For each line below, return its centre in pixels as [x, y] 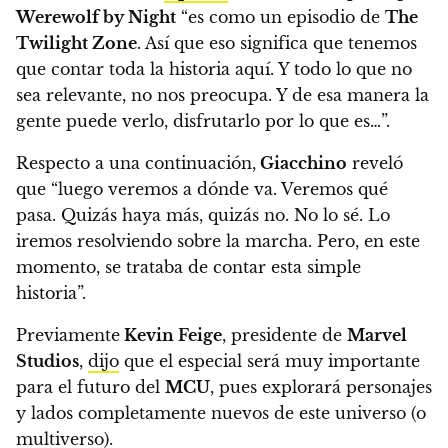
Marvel [377, 335]
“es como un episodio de [280, 17]
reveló [375, 163]
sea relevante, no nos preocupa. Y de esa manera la [222, 95]
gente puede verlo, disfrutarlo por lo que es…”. [203, 121]
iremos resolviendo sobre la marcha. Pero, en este [218, 241]
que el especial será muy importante [269, 361]
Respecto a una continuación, [136, 163]
